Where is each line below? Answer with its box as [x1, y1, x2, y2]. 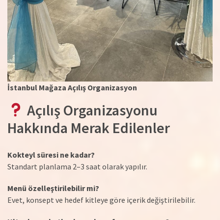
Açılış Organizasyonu [24, 101, 158, 120]
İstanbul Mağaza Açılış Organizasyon [7, 82, 137, 93]
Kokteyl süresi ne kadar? [7, 150, 95, 160]
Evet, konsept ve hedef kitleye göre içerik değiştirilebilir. [7, 195, 195, 205]
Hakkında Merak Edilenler [7, 118, 170, 137]
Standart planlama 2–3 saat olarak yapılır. [7, 162, 147, 172]
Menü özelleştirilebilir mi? [7, 183, 99, 193]
